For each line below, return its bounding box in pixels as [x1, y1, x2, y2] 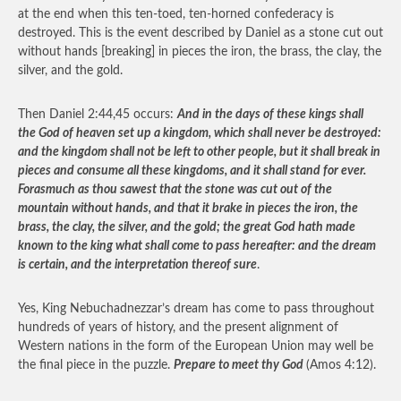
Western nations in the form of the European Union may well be [18, 340, 373, 353]
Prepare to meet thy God [174, 359, 306, 371]
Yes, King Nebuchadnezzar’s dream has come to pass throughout [18, 303, 374, 315]
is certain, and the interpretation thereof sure [18, 259, 257, 271]
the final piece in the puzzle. [18, 359, 174, 371]
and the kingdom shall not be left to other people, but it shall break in [18, 146, 380, 158]
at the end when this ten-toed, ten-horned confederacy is [18, 8, 334, 21]
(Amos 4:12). [306, 359, 376, 371]
